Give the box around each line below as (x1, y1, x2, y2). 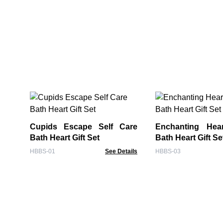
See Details (105, 148, 137, 155)
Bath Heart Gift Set (30, 133, 100, 142)
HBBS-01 (30, 148, 55, 155)
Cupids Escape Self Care (30, 122, 137, 131)
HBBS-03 (155, 148, 181, 155)
